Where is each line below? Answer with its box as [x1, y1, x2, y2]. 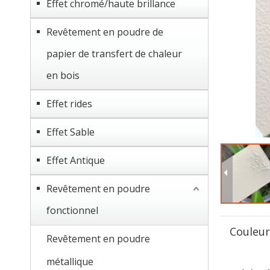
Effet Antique [46, 154, 105, 167]
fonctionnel [46, 204, 98, 217]
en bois [46, 69, 80, 82]
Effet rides [46, 97, 92, 110]
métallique [46, 255, 93, 268]
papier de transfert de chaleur [46, 47, 182, 60]
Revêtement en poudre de [46, 25, 163, 39]
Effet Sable [46, 125, 95, 139]
